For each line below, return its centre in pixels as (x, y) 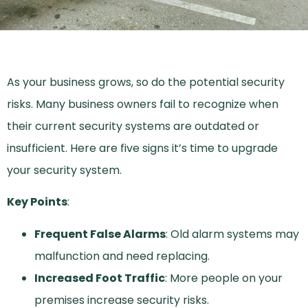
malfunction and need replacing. (122, 256)
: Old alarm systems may (232, 234)
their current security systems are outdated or (133, 126)
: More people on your (224, 278)
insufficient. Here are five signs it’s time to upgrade (142, 148)
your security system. (64, 170)
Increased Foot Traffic (100, 278)
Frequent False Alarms (100, 234)
